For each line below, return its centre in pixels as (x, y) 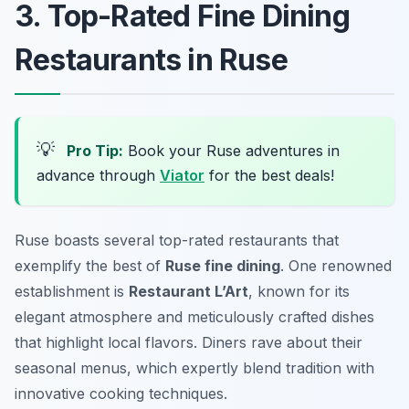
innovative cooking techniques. (121, 394)
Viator (182, 176)
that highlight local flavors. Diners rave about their (189, 343)
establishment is (72, 292)
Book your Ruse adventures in (231, 151)
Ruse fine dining (223, 266)
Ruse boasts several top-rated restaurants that (177, 241)
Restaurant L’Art (189, 292)
